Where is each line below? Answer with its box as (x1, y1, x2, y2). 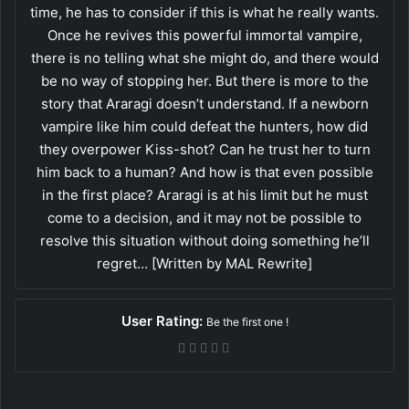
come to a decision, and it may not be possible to (47, 208, 362, 226)
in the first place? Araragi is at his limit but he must (41, 185, 368, 204)
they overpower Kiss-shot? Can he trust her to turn (38, 140, 371, 158)
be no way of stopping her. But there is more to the (40, 71, 369, 89)
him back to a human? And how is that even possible (36, 163, 373, 181)
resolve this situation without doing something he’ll (39, 231, 370, 249)
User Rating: (121, 311, 206, 330)
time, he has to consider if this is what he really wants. (30, 3, 379, 21)
